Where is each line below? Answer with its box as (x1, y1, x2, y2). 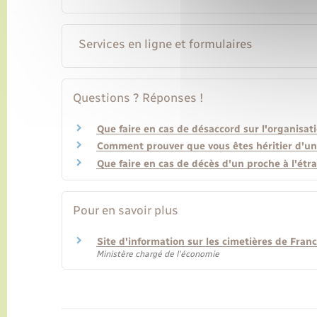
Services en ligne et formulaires (78, 36, 253, 51)
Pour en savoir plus (73, 203, 178, 218)
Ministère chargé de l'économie (96, 248, 219, 259)
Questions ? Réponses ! (73, 90, 203, 105)
